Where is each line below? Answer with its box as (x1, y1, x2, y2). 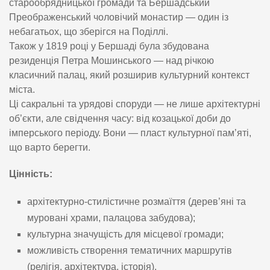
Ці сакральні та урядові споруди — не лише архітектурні (9, 99, 260, 110)
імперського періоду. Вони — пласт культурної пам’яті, (9, 128, 251, 139)
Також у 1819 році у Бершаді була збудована (9, 41, 209, 52)
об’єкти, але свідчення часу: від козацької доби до (9, 113, 231, 124)
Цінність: (9, 169, 52, 180)
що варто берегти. (9, 142, 90, 153)
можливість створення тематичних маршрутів (27, 245, 232, 256)
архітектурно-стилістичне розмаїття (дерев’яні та (27, 196, 246, 207)
